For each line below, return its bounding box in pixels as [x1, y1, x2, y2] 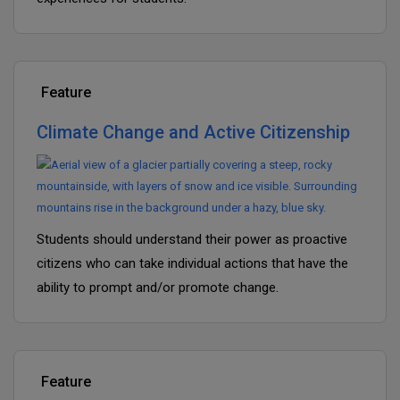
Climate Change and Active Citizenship [37, 121, 350, 143]
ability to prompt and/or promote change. [37, 279, 279, 296]
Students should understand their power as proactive [37, 231, 347, 247]
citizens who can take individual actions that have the [37, 255, 348, 271]
